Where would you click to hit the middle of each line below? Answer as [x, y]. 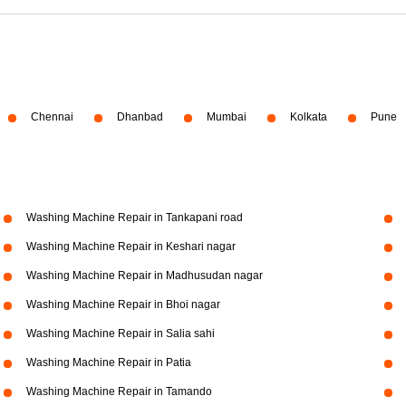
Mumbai [227, 117]
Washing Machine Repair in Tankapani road [134, 217]
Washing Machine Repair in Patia [108, 362]
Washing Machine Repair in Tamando [119, 391]
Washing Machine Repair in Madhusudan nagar [144, 275]
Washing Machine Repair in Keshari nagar [130, 246]
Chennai [52, 117]
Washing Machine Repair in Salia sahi [120, 333]
